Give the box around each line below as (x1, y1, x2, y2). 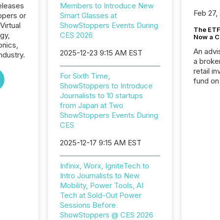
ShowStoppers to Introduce (59, 81, 153, 90)
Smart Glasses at (59, 11, 117, 20)
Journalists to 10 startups (59, 91, 143, 100)
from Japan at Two (59, 101, 123, 110)
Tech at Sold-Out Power (59, 191, 141, 200)
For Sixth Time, (59, 71, 110, 81)
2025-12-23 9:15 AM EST (59, 48, 142, 57)
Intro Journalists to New (59, 171, 139, 180)
